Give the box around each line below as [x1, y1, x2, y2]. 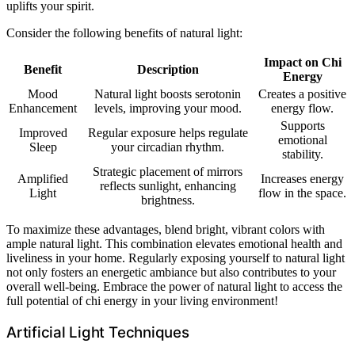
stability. [281, 147, 323, 162]
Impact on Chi [263, 55, 342, 70]
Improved [18, 126, 67, 140]
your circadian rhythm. [111, 140, 224, 155]
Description [136, 63, 199, 77]
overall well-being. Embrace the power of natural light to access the [6, 280, 342, 294]
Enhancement [9, 101, 77, 116]
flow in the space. [258, 186, 346, 200]
